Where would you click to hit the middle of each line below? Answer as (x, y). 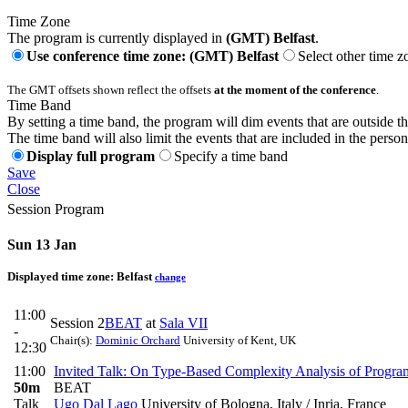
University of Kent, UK (238, 340)
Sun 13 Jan (42, 245)
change (170, 277)
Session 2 (77, 322)
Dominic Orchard (138, 340)
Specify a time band (231, 157)
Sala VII (184, 322)
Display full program (91, 157)
